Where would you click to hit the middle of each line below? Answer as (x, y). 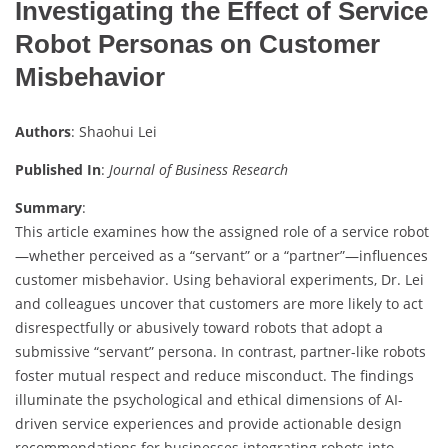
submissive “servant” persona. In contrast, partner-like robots (220, 351)
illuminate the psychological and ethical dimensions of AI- (209, 399)
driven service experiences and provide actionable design (208, 423)
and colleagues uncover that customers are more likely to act (219, 303)
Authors (43, 131)
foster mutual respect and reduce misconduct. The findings (214, 375)
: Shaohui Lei (114, 131)
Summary (48, 207)
